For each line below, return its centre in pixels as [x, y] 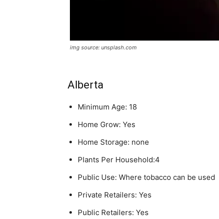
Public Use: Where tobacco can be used [146, 177]
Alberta [86, 85]
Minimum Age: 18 [107, 107]
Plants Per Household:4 [119, 160]
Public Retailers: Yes [113, 212]
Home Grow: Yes [107, 124]
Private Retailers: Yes [115, 195]
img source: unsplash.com [103, 47]
